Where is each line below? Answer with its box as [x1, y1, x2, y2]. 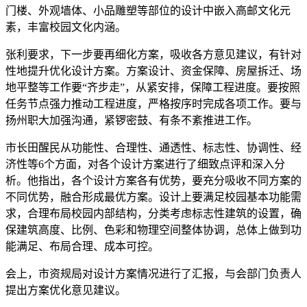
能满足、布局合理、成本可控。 [5, 240, 159, 252]
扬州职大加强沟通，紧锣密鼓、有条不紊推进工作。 [5, 114, 258, 126]
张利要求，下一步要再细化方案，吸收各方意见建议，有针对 [5, 48, 302, 60]
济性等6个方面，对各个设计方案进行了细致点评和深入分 [5, 158, 285, 170]
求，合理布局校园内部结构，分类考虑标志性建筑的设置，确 [5, 207, 302, 219]
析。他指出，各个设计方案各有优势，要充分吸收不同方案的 [5, 174, 302, 186]
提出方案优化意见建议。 [5, 284, 126, 296]
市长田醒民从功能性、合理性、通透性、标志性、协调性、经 [5, 141, 302, 153]
